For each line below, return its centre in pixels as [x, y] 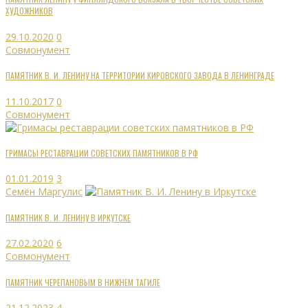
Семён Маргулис [44, 192]
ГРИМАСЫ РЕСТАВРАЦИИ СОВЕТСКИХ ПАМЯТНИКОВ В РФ [102, 153]
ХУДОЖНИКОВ [29, 11]
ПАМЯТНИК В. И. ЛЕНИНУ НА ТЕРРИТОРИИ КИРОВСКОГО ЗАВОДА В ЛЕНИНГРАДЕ [140, 76]
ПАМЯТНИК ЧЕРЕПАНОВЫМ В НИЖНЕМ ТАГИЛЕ [83, 282]
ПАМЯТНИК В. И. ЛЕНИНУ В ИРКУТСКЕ [68, 217]
